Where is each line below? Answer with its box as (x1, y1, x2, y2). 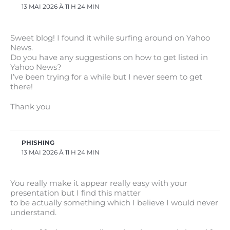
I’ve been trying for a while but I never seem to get (10, 72, 202, 82)
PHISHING (22, 139, 55, 146)
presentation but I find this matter (10, 188, 141, 198)
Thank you (10, 102, 50, 111)
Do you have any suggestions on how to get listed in (10, 52, 208, 62)
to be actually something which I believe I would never (10, 198, 218, 207)
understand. (10, 207, 56, 217)
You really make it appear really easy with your (10, 178, 187, 188)
